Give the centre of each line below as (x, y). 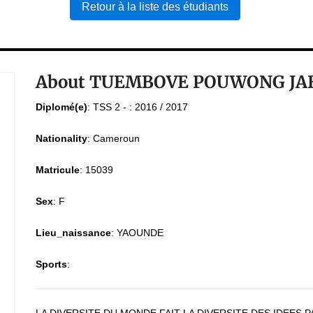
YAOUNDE (140, 233)
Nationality (61, 138)
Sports (51, 264)
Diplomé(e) (61, 107)
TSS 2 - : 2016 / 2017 (140, 107)
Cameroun (116, 138)
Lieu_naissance (73, 233)
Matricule (57, 170)
